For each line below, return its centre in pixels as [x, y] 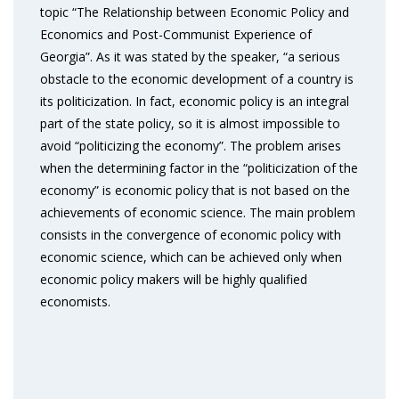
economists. [75, 301]
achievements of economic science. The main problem [198, 212]
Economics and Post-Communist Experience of [176, 34]
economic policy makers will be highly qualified [174, 279]
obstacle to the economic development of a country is [197, 79]
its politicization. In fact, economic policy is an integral [195, 101]
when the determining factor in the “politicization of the [199, 168]
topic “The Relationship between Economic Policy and [195, 12]
